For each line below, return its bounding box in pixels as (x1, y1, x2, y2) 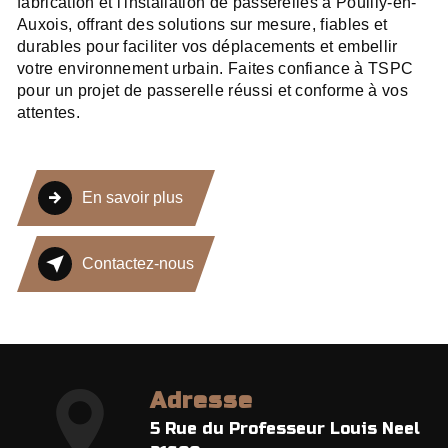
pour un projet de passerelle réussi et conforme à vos (17, 81, 408, 99)
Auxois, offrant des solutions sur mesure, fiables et (17, 15, 388, 33)
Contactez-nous (82, 254, 194, 272)
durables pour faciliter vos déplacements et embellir (17, 37, 398, 55)
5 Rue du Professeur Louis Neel (150, 418, 420, 438)
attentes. (17, 103, 80, 121)
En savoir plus (82, 188, 183, 206)
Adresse (150, 386, 253, 414)
